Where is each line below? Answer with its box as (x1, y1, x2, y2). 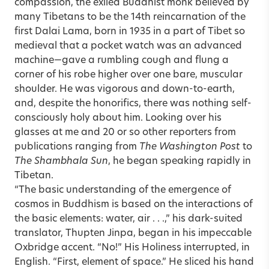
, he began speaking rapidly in (108, 156, 251, 166)
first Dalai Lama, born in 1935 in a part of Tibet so (14, 26, 245, 37)
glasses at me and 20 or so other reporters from (14, 127, 236, 138)
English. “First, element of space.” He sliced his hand (14, 257, 254, 267)
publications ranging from (14, 142, 139, 152)
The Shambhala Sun (14, 156, 108, 166)
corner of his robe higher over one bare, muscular (14, 70, 243, 80)
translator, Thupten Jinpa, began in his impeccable (14, 228, 252, 238)
